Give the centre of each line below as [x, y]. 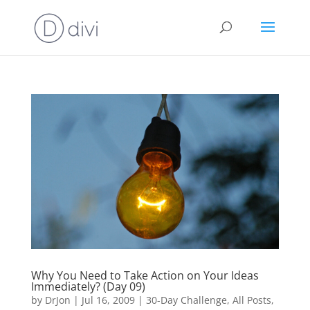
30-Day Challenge [186, 300]
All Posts [252, 300]
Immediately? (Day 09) [88, 286]
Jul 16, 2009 [108, 300]
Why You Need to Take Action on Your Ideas [145, 275]
